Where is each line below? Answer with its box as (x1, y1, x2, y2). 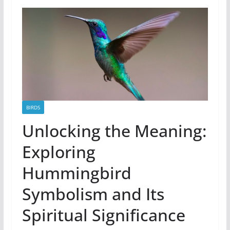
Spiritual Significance (22, 203, 185, 226)
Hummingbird (22, 161, 131, 184)
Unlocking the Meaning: (22, 119, 207, 142)
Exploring (22, 140, 95, 163)
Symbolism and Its (22, 182, 164, 205)
